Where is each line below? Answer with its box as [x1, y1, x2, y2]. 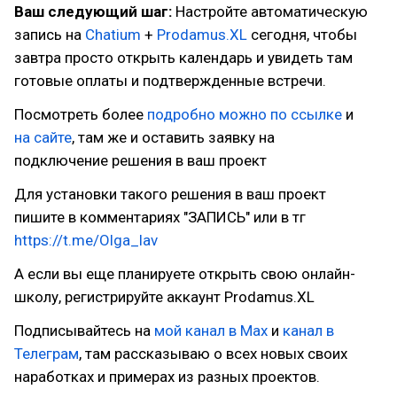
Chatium [85, 26, 141, 43]
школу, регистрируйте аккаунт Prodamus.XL [14, 288, 315, 306]
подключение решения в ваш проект [14, 152, 267, 169]
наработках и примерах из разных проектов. [14, 368, 320, 385]
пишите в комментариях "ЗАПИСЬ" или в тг [14, 208, 306, 226]
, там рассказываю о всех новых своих [79, 345, 347, 362]
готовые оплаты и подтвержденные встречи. [14, 72, 326, 90]
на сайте [14, 128, 72, 146]
